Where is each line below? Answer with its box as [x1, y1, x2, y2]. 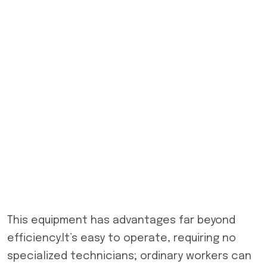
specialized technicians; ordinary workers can [7, 251, 252, 262]
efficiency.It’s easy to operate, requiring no [7, 233, 236, 244]
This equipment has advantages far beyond [7, 215, 235, 226]
